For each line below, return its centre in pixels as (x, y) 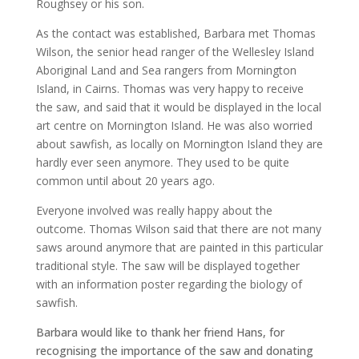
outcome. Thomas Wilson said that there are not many (178, 229)
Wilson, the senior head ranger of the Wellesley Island (175, 52)
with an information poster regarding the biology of (169, 284)
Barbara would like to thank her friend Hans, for (160, 332)
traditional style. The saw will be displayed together (167, 266)
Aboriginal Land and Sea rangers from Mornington (166, 70)
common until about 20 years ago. (125, 181)
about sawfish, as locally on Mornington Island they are (179, 144)
